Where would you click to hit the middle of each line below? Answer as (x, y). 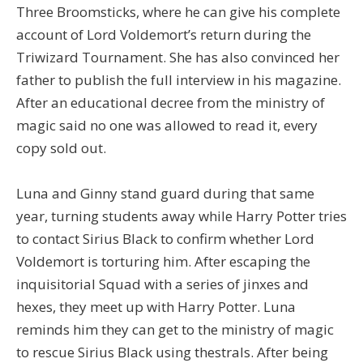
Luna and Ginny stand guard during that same (165, 193)
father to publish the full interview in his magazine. (179, 80)
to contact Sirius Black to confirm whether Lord (165, 238)
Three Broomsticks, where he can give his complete (178, 12)
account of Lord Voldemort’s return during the (164, 35)
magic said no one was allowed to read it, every (167, 126)
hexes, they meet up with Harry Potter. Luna (156, 306)
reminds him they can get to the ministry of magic (175, 329)
